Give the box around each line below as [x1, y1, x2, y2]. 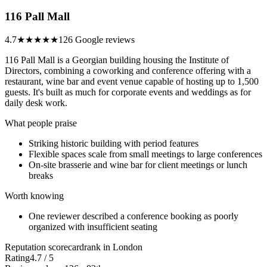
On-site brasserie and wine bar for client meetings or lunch [29, 160, 247, 170]
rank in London [84, 242, 142, 253]
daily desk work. [5, 98, 67, 108]
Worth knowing [5, 191, 64, 201]
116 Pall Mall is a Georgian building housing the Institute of [5, 55, 229, 66]
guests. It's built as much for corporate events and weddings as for [5, 87, 251, 98]
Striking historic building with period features [29, 138, 198, 149]
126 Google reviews [58, 35, 135, 45]
